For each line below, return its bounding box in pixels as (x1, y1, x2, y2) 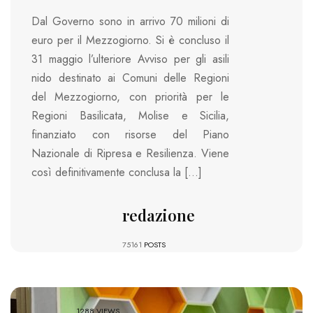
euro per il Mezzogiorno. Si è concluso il (31, 32, 229, 49)
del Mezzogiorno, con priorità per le (31, 89, 229, 105)
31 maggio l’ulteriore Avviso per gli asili (31, 51, 229, 68)
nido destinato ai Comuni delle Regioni (31, 70, 229, 87)
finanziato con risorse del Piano (31, 126, 229, 143)
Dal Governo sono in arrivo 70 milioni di (31, 13, 229, 30)
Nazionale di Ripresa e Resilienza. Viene (31, 145, 229, 162)
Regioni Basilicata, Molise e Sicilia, (31, 108, 229, 124)
